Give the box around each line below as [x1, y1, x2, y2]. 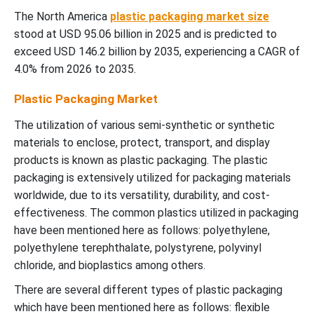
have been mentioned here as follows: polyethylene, [14, 224, 270, 238]
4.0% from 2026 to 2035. [14, 62, 136, 76]
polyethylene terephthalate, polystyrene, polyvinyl [14, 241, 261, 255]
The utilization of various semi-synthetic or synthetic [14, 118, 275, 132]
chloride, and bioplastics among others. [14, 259, 205, 273]
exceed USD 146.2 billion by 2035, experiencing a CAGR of [14, 45, 300, 59]
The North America [14, 10, 110, 24]
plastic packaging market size [110, 10, 269, 24]
